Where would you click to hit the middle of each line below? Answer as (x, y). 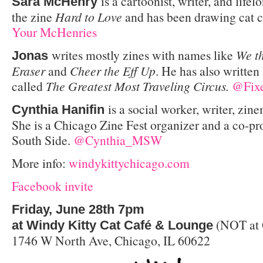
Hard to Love (90, 16)
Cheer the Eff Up (113, 70)
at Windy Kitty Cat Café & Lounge (112, 225)
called (29, 86)
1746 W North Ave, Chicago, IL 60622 (111, 240)
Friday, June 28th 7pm (78, 209)
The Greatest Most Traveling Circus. (139, 86)
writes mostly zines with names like (144, 55)
